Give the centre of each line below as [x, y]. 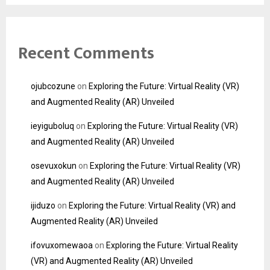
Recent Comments [86, 54]
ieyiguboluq [52, 126]
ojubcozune [53, 86]
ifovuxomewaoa [62, 246]
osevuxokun [54, 166]
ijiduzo [43, 206]
